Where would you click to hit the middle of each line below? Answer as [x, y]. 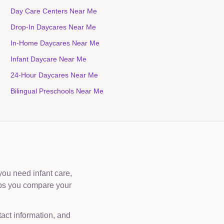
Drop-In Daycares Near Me [53, 27]
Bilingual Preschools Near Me [57, 91]
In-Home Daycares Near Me [55, 43]
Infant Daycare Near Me [49, 59]
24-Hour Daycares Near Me [54, 75]
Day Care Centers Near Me [54, 11]
